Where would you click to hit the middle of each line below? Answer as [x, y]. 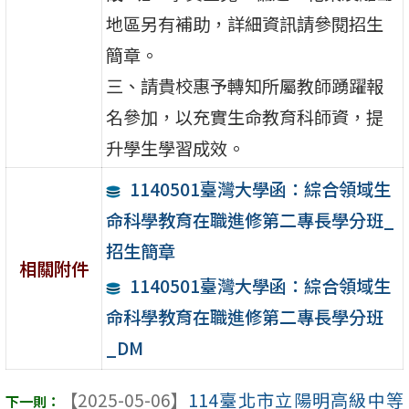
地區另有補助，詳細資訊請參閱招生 [245, 24]
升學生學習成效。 [176, 148]
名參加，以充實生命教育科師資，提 [245, 117]
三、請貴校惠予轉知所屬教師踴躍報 [245, 86]
